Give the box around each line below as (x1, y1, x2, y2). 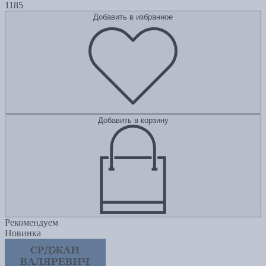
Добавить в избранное (93, 12, 173, 22)
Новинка (5, 228, 41, 239)
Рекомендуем (5, 217, 58, 228)
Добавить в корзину (97, 116, 169, 125)
